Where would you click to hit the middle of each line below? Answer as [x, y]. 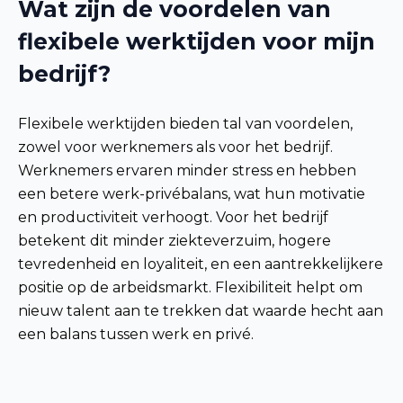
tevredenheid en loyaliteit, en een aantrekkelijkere [201, 264]
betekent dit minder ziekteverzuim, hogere [175, 241]
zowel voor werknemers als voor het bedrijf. [175, 148]
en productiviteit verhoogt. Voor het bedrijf [173, 218]
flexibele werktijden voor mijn [197, 42]
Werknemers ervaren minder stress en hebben [187, 171]
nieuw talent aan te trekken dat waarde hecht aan [201, 311]
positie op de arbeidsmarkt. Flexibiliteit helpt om [190, 288]
